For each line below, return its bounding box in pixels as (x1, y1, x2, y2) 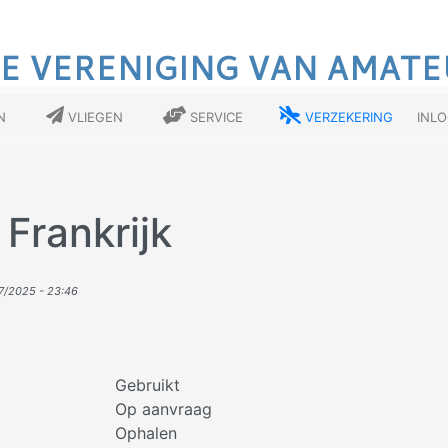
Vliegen (68, 105, 124, 126)
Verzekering (305, 105, 394, 126)
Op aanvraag (114, 399, 212, 419)
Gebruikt (114, 375, 180, 395)
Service (189, 105, 243, 126)
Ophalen (114, 423, 177, 443)
